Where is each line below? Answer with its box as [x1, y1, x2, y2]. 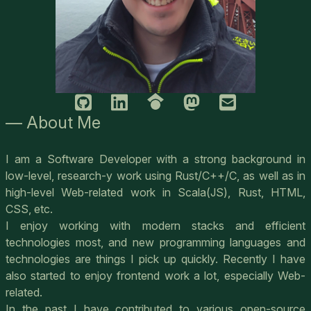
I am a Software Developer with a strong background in [6, 152, 305, 167]
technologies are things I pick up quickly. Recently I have [6, 252, 305, 267]
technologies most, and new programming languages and [6, 235, 305, 250]
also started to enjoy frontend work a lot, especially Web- [6, 269, 305, 283]
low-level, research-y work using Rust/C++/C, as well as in [6, 169, 305, 183]
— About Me [6, 112, 101, 133]
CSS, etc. [6, 202, 53, 217]
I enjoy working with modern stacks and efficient [6, 219, 305, 233]
